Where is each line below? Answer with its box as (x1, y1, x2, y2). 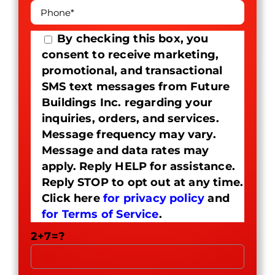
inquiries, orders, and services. (41, 112, 219, 126)
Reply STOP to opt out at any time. (41, 176, 244, 190)
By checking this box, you (57, 32, 209, 46)
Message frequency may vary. (41, 128, 216, 142)
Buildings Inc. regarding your (41, 96, 213, 110)
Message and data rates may (41, 144, 209, 158)
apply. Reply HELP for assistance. (41, 160, 235, 174)
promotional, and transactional (41, 64, 223, 78)
